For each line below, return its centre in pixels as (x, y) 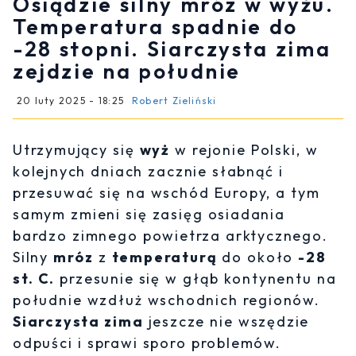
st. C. (34, 279)
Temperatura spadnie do (155, 27)
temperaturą (164, 257)
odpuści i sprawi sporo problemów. (147, 343)
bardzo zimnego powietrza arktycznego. (170, 236)
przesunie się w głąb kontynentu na (196, 279)
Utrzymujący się (76, 150)
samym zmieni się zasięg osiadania (149, 215)
